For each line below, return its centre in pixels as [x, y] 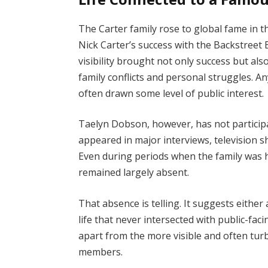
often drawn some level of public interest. [171, 93]
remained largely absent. [134, 173]
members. [101, 252]
